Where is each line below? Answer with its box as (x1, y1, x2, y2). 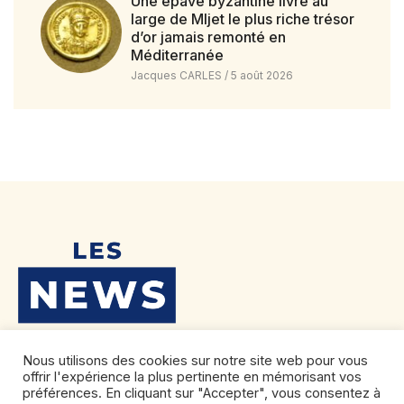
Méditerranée (130, 46, 224, 64)
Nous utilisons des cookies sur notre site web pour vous (23, 353, 368, 369)
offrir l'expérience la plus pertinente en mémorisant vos (23, 369, 362, 385)
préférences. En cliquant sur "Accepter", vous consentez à (23, 385, 381, 401)
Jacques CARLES (130, 69, 225, 82)
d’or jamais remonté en (130, 28, 286, 46)
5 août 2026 (227, 69, 293, 82)
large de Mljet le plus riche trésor (130, 10, 354, 28)
